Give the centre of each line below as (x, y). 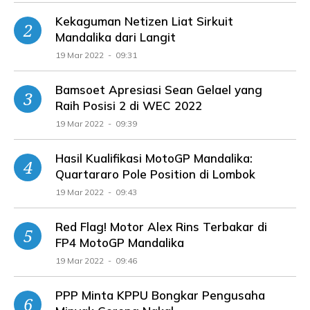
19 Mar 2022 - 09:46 (96, 260)
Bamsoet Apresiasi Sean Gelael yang (159, 89)
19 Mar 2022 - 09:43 (96, 192)
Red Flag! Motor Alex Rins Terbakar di (161, 226)
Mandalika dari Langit (116, 37)
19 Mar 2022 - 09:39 (96, 123)
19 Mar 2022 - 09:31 (96, 55)
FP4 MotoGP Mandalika (120, 242)
